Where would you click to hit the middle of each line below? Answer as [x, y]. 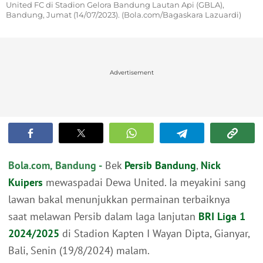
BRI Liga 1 [222, 217]
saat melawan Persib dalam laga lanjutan [103, 217]
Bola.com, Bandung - [55, 166]
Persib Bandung [160, 166]
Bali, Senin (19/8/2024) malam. [79, 251]
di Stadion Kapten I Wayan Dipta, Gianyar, [154, 234]
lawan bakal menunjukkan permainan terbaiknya [119, 200]
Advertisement [131, 73]
